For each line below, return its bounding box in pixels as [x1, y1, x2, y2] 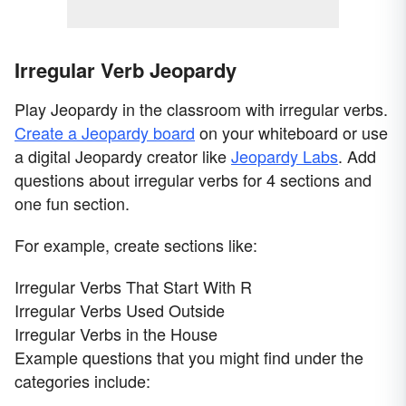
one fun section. [14, 191, 130, 216]
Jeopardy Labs [231, 144, 338, 169]
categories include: [14, 369, 150, 393]
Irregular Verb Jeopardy [14, 55, 237, 85]
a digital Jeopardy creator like [14, 144, 231, 169]
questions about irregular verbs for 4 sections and [14, 168, 372, 192]
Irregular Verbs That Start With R [14, 275, 252, 299]
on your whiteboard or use [195, 121, 388, 145]
